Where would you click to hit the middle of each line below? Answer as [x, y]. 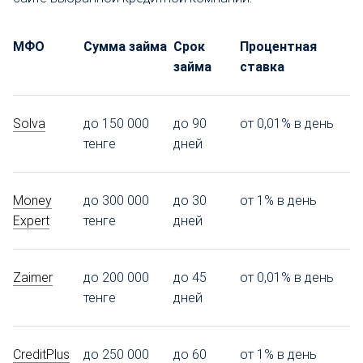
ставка [262, 66]
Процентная [278, 46]
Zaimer [33, 277]
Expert [31, 220]
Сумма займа [125, 46]
